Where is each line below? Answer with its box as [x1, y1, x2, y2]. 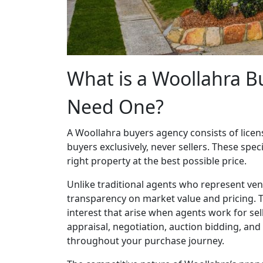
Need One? [67, 94, 164, 119]
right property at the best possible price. [67, 154, 247, 167]
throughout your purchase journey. [67, 234, 224, 247]
